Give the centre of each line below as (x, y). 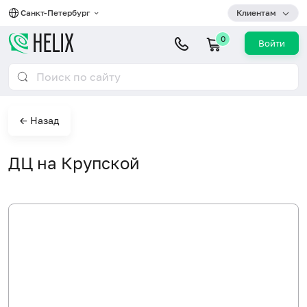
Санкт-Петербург (57, 13)
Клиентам (256, 13)
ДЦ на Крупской (74, 163)
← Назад (39, 120)
